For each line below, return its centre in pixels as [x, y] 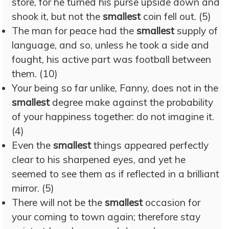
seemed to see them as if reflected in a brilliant [116, 174]
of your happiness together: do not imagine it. [113, 117]
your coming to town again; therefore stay [106, 217]
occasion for [171, 202]
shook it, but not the [57, 16]
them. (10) [35, 74]
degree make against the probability [131, 102]
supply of [196, 31]
